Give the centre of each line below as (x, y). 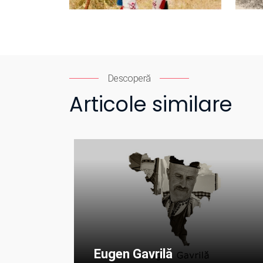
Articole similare (151, 104)
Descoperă (129, 78)
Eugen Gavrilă (133, 254)
